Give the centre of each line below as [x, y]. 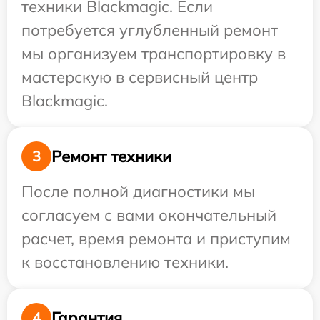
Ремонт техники [111, 156]
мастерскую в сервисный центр [140, 77]
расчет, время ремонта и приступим [156, 239]
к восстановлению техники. [125, 262]
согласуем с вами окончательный [149, 215]
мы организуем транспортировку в [154, 54]
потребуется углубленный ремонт [150, 30]
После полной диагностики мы [138, 192]
